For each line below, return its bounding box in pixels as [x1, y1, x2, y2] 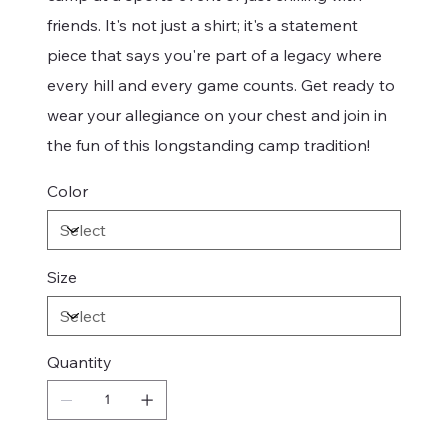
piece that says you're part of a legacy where [47, 44, 382, 65]
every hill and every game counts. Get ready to [47, 74, 395, 95]
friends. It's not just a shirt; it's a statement [47, 14, 358, 35]
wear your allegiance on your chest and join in [47, 104, 387, 125]
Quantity [47, 351, 112, 372]
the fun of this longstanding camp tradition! [47, 134, 370, 155]
